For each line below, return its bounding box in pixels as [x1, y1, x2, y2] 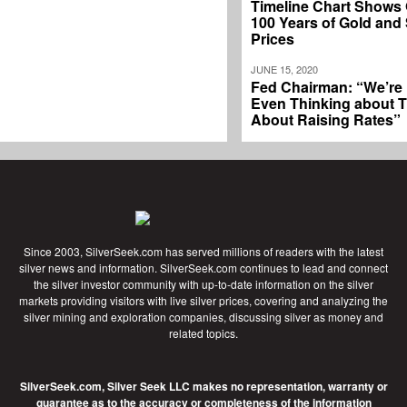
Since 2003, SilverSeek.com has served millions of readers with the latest [24, 243, 383, 260]
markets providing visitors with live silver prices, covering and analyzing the [19, 293, 388, 309]
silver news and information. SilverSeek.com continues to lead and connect [19, 260, 388, 276]
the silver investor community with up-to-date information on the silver [34, 276, 373, 293]
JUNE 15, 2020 [251, 62, 318, 77]
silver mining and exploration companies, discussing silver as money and [24, 309, 383, 325]
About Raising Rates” [251, 109, 401, 131]
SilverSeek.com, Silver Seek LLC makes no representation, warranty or [19, 378, 388, 395]
